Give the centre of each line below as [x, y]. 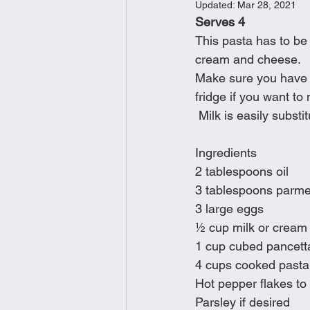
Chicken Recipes [249, 15]
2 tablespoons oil [242, 171]
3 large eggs [229, 209]
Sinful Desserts [266, 126]
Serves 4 [220, 22]
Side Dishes [180, 126]
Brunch [169, 15]
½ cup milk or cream [251, 227]
